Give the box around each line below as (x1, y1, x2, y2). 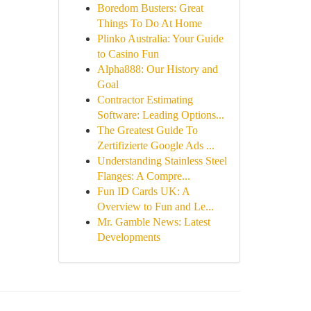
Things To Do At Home (96, 17, 202, 29)
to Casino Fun (96, 48, 159, 60)
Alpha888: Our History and (96, 63, 218, 75)
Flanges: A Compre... (96, 170, 190, 182)
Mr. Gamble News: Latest (96, 216, 210, 228)
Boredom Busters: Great (96, 2, 203, 14)
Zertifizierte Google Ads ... (96, 140, 215, 151)
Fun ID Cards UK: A (96, 185, 190, 197)
